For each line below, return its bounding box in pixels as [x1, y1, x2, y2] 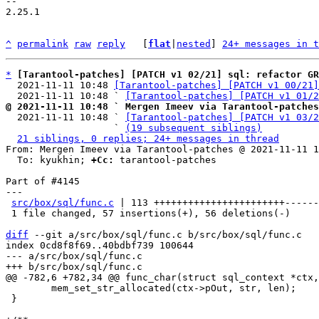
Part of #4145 [6, 176, 80, 187]
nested [177, 38, 211, 49]
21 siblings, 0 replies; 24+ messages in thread [17, 133, 279, 144]
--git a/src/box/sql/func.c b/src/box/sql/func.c [28, 229, 302, 240]
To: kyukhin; [17, 155, 91, 165]
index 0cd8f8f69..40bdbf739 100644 [6, 240, 194, 251]
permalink [17, 38, 68, 49]
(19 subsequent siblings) [125, 122, 262, 133]
